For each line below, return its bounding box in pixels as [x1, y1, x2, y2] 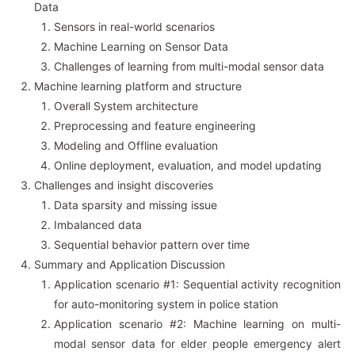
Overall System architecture [54, 99, 199, 113]
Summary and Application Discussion [34, 258, 226, 272]
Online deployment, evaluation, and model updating [54, 158, 323, 173]
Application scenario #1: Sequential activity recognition [54, 277, 342, 292]
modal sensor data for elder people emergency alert [54, 337, 342, 351]
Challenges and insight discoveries [34, 178, 214, 193]
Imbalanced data [54, 218, 143, 232]
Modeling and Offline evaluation [54, 139, 219, 153]
